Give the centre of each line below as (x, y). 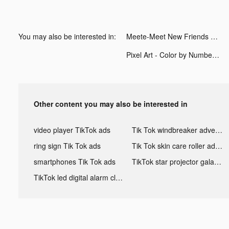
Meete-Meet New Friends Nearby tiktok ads (214, 36)
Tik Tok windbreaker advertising (219, 130)
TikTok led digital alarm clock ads (119, 177)
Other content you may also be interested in (111, 104)
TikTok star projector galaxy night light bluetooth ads (217, 161)
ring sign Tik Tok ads (67, 145)
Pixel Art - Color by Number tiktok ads (216, 54)
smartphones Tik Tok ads (75, 161)
